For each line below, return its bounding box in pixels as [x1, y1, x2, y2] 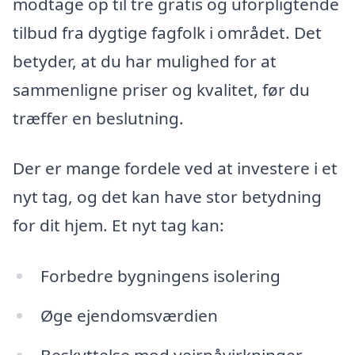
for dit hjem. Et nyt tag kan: [13, 214, 224, 237]
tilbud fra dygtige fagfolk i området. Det [13, 21, 322, 44]
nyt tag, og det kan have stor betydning [13, 185, 322, 208]
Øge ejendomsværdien [40, 303, 218, 326]
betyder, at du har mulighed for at [13, 49, 277, 72]
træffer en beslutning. [13, 106, 184, 129]
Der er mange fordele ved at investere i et [13, 157, 338, 180]
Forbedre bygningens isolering [40, 265, 281, 288]
